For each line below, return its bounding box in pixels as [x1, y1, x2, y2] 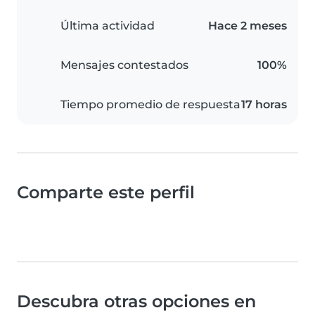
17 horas [241, 98, 287, 112]
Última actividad [60, 19, 155, 33]
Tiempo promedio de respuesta [60, 98, 240, 112]
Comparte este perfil [17, 182, 195, 203]
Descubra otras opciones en [17, 291, 256, 312]
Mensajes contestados [60, 58, 188, 72]
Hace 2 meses [208, 19, 287, 33]
